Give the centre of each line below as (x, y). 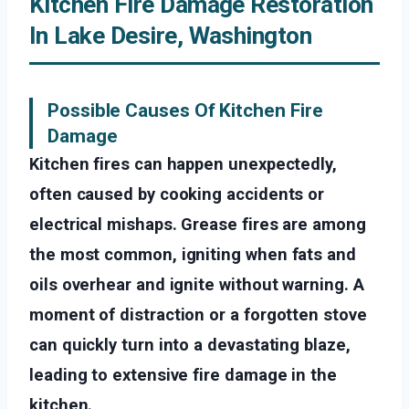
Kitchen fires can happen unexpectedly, (183, 164)
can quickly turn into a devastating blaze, (190, 345)
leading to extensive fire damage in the (183, 375)
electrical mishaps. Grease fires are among (198, 225)
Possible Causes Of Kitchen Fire (185, 111)
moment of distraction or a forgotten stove (198, 315)
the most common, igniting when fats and (193, 255)
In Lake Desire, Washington (171, 36)
